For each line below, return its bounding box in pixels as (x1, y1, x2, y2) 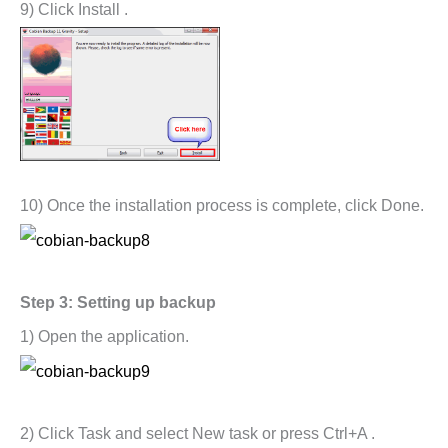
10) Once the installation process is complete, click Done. (20, 197, 424, 215)
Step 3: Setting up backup (20, 294, 216, 312)
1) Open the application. (20, 328, 189, 346)
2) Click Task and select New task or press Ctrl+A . (20, 424, 375, 442)
